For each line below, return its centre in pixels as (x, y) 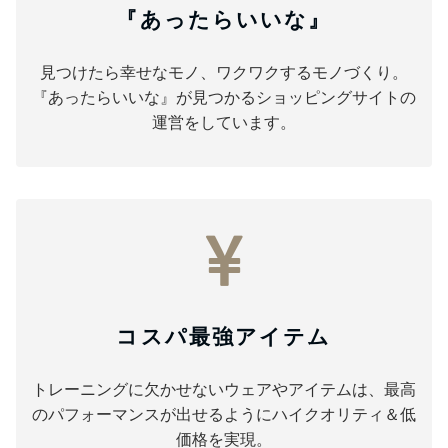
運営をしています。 (224, 122)
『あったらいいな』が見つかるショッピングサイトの (224, 97)
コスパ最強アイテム (224, 336)
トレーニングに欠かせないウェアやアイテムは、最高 (224, 389)
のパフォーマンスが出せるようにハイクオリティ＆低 (224, 414)
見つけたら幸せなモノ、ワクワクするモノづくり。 (224, 72)
